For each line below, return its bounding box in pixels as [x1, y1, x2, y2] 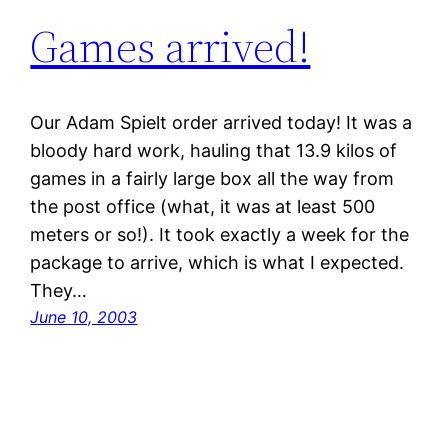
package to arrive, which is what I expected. [30, 252, 405, 274]
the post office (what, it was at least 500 [30, 196, 376, 218]
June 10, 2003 [30, 307, 138, 328]
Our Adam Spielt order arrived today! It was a [30, 112, 413, 134]
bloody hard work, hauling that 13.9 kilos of [30, 140, 398, 162]
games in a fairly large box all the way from [30, 168, 395, 190]
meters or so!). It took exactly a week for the [30, 224, 410, 246]
